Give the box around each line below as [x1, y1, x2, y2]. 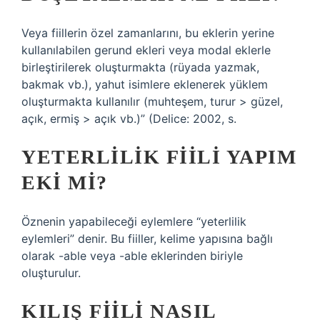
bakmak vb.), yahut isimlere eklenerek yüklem [21, 77, 268, 91]
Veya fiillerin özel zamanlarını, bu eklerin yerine [21, 26, 274, 40]
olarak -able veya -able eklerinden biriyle [21, 249, 243, 263]
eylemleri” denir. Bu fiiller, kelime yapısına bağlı [21, 231, 273, 246]
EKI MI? [21, 171, 108, 194]
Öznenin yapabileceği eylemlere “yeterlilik [21, 214, 246, 229]
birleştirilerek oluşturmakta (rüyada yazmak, [21, 60, 259, 74]
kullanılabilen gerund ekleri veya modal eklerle [21, 43, 271, 57]
